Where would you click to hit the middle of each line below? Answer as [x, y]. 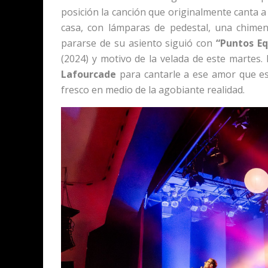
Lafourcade [89, 74]
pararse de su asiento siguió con [139, 43]
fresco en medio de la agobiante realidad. [153, 89]
